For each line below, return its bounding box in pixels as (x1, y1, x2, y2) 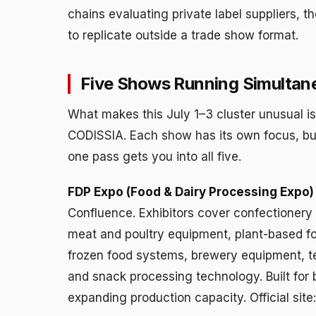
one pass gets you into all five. (68, 149, 241, 164)
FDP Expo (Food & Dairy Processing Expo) (68, 184, 314, 199)
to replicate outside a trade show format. (68, 28, 298, 42)
